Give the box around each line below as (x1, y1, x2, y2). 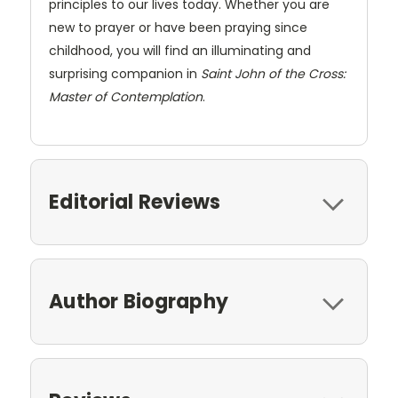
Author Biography (49, 287, 228, 315)
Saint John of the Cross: (201, 64, 346, 83)
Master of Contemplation (49, 87, 203, 106)
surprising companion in (49, 64, 201, 83)
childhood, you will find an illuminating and (49, 41, 311, 60)
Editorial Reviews (49, 187, 221, 216)
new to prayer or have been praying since (49, 18, 307, 36)
